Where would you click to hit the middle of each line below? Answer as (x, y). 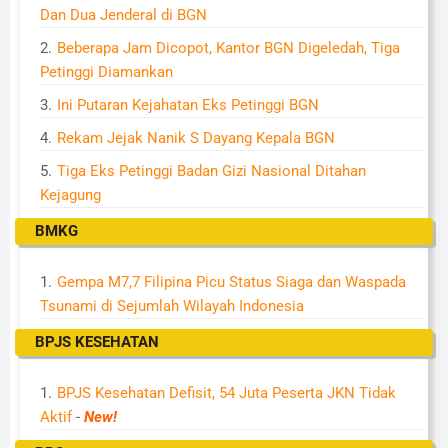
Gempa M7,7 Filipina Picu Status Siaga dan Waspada (231, 282)
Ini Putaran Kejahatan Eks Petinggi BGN (188, 105)
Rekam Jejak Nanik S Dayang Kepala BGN (196, 138)
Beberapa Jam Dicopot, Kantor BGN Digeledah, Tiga (228, 48)
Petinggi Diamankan (106, 72)
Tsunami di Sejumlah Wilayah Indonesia (172, 306)
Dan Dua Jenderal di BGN (123, 15)
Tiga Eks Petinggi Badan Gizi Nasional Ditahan (211, 171)
